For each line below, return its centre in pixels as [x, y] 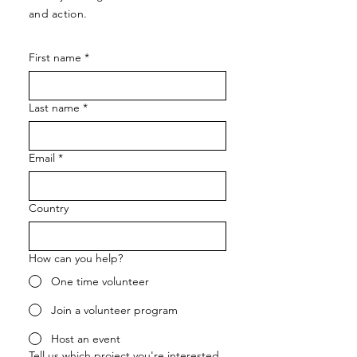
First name [55, 57]
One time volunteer [100, 281]
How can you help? [76, 258]
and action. [58, 14]
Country [49, 208]
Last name [54, 108]
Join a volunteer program [114, 310]
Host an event [86, 339]
